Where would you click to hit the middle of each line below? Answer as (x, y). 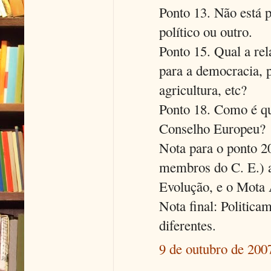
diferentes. (188, 225)
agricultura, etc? (203, 90)
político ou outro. (206, 32)
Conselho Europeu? (212, 129)
